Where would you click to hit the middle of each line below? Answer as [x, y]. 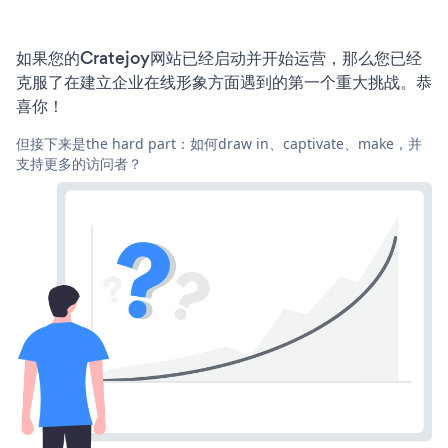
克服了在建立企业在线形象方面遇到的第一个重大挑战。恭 [224, 82]
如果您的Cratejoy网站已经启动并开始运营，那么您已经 [219, 58]
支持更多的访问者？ [79, 164]
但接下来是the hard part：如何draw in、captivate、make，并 [219, 144]
